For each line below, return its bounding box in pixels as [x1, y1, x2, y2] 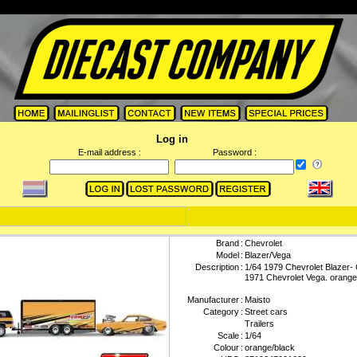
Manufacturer [187, 295, 239, 304]
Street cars [245, 307, 288, 316]
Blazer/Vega [245, 250, 291, 260]
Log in [155, 133, 188, 145]
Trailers [245, 319, 274, 328]
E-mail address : [77, 147, 141, 157]
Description [195, 262, 239, 272]
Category [203, 307, 239, 316]
